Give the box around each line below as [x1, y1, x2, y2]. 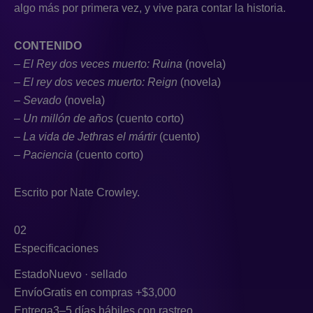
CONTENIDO [14, 39, 82, 52]
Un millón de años [23, 112, 116, 124]
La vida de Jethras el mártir [23, 130, 159, 143]
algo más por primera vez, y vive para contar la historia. [14, 1, 286, 14]
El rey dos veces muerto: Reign [23, 75, 180, 88]
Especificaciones [14, 242, 99, 254]
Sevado [23, 94, 64, 106]
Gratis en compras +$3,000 [43, 286, 176, 298]
